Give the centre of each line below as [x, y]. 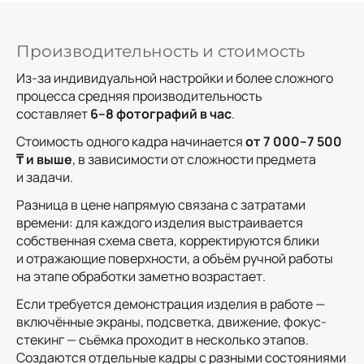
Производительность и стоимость [160, 52]
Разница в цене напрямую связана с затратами [161, 205]
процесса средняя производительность [139, 96]
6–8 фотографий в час [161, 114]
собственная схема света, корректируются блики [168, 241]
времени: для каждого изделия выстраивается [160, 223]
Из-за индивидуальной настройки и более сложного [175, 78]
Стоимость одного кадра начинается [131, 142]
